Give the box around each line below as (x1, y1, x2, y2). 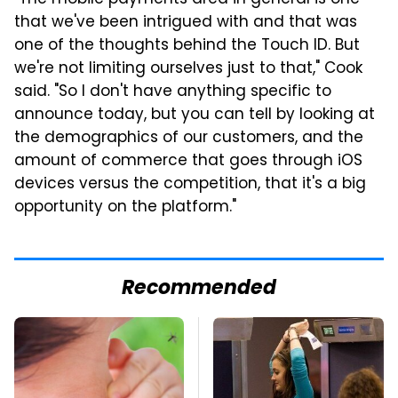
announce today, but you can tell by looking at (14, 102, 375, 128)
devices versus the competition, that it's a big (14, 171, 366, 197)
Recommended (122, 272, 276, 306)
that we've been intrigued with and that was (14, 10, 357, 36)
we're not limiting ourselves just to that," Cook (14, 56, 362, 82)
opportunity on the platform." (14, 195, 236, 220)
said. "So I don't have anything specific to (14, 79, 331, 105)
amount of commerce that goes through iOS (14, 148, 362, 174)
